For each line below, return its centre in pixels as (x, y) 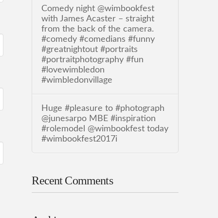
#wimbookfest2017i (79, 139)
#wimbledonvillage (77, 80)
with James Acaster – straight (98, 18)
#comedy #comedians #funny (98, 39)
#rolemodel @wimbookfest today (105, 129)
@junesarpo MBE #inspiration (98, 119)
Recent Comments (72, 181)
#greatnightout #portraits (89, 49)
